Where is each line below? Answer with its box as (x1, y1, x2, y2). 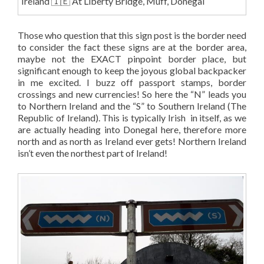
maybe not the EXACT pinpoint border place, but (18, 52, 246, 64)
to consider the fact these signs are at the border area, (18, 41, 246, 52)
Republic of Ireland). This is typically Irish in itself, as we (18, 111, 246, 123)
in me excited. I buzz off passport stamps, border (18, 76, 246, 88)
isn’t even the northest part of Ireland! (18, 147, 167, 159)
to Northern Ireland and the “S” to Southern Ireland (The (18, 100, 246, 111)
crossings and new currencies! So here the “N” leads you (18, 88, 246, 100)
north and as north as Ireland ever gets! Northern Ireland (18, 135, 246, 147)
